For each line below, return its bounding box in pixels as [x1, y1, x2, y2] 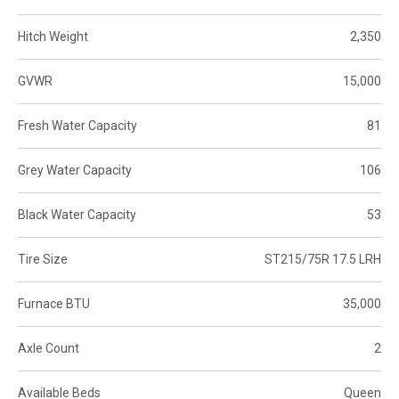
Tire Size [18, 251, 68, 266]
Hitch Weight [18, 28, 88, 44]
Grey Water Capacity [18, 162, 132, 177]
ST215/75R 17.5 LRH [265, 251, 381, 266]
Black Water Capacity [18, 207, 136, 222]
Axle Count [18, 340, 79, 355]
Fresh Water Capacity [18, 118, 137, 133]
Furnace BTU [18, 296, 90, 311]
